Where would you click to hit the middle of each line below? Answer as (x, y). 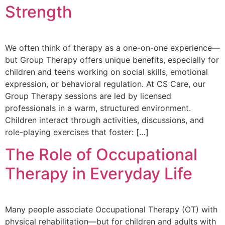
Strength (38, 12)
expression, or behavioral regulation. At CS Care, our (105, 84)
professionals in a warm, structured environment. (98, 108)
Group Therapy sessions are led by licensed (88, 96)
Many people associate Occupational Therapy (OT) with (111, 210)
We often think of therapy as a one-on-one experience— (113, 47)
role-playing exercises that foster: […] (77, 132)
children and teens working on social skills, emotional (106, 72)
